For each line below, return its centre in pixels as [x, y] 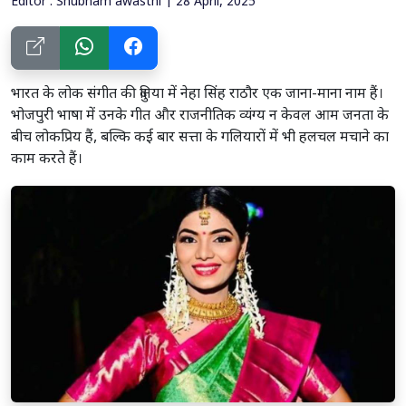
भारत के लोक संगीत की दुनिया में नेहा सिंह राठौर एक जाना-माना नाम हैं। [197, 95]
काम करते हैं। [47, 160]
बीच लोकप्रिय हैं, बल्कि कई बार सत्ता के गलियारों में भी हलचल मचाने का [200, 138]
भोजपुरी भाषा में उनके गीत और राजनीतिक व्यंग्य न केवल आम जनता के [200, 116]
